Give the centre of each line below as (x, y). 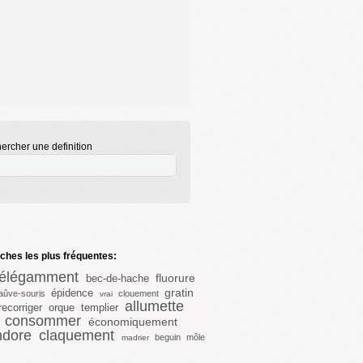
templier (100, 307)
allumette (154, 306)
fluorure (175, 278)
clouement (139, 293)
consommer (43, 321)
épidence (72, 293)
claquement (76, 335)
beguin (167, 337)
